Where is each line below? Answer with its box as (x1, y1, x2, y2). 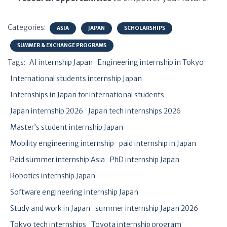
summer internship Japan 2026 (95, 204, 198, 213)
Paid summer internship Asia (10, 155, 105, 164)
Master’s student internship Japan (10, 123, 123, 132)
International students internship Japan (10, 74, 142, 83)
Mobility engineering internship (10, 139, 114, 148)
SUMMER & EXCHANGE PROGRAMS (17, 42, 106, 49)
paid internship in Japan (119, 139, 196, 148)
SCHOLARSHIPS (124, 25, 165, 31)
